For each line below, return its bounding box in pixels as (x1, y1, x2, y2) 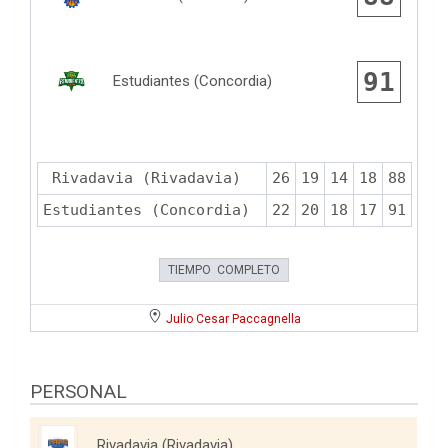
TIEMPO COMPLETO (168, 263, 280, 278)
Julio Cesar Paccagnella (165, 312, 301, 327)
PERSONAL (30, 380, 127, 404)
